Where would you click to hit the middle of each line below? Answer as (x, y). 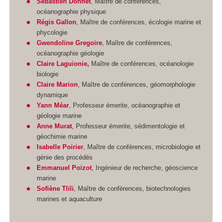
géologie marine (59, 116)
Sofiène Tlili (55, 189)
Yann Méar (53, 106)
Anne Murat (54, 126)
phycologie (52, 33)
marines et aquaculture (69, 199)
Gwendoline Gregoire (69, 43)
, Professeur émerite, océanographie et (124, 106)
